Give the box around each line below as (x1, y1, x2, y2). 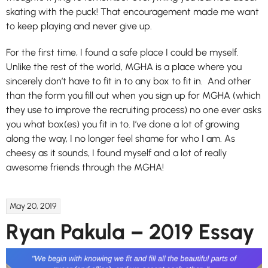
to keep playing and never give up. (6, 20, 152, 32)
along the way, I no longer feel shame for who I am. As (6, 132, 235, 144)
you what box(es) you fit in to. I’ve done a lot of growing (6, 118, 239, 130)
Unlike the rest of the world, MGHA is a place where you (6, 60, 242, 72)
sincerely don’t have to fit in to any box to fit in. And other (6, 75, 251, 87)
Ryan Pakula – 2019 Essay (6, 219, 255, 245)
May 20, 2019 (10, 201, 57, 212)
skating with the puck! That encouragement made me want (6, 5, 259, 17)
